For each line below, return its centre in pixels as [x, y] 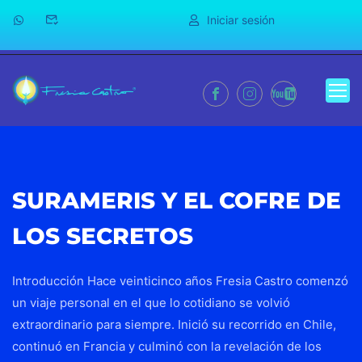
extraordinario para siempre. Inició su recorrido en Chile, [174, 324]
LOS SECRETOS [103, 236]
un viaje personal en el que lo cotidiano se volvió [151, 303]
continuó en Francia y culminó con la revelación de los [167, 346]
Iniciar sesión [241, 20]
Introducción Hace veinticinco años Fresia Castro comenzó [180, 281]
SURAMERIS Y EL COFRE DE [177, 200]
